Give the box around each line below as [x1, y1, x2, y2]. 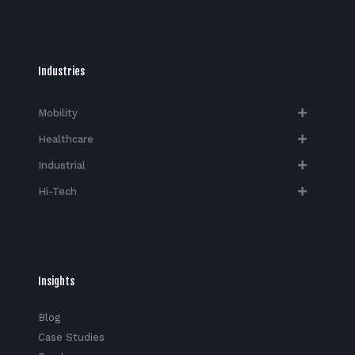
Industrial [37, 158, 86, 171]
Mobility [37, 106, 78, 119]
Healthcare [37, 132, 94, 145]
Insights [37, 273, 74, 288]
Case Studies [37, 330, 105, 343]
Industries [37, 63, 85, 78]
